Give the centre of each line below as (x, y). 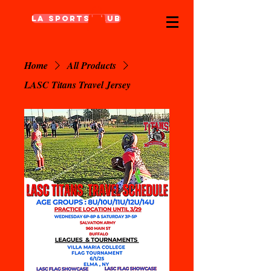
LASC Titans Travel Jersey (77, 84)
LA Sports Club (76, 18)
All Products (92, 65)
